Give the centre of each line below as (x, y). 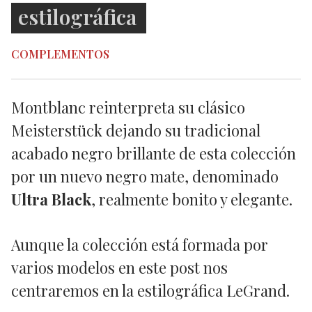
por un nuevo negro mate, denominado (145, 177)
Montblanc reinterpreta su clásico (128, 108)
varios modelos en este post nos (119, 268)
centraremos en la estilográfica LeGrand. (150, 291)
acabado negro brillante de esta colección (154, 154)
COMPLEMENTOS (60, 54)
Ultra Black (51, 200)
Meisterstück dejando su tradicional (136, 131)
